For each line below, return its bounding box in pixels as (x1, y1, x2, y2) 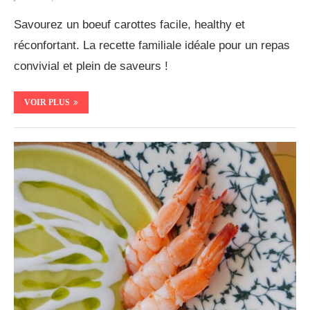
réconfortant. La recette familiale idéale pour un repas (14, 39, 290, 53)
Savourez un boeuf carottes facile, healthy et (14, 18, 245, 32)
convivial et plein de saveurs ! (14, 60, 168, 73)
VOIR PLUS (24, 98, 70, 108)
